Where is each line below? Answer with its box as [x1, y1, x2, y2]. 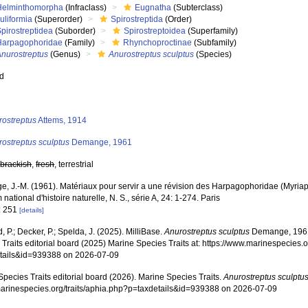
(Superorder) [32, 14, 83, 24]
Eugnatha [135, 3, 172, 12]
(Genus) [48, 49, 81, 59]
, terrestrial [54, 159, 94, 169]
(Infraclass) [63, 3, 107, 12]
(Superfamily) [186, 26, 239, 36]
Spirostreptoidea [124, 26, 186, 36]
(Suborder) [53, 26, 96, 36]
